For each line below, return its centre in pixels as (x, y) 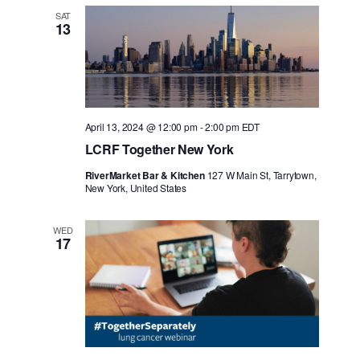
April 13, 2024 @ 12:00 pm (141, 126)
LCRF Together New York (159, 149)
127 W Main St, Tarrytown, (262, 174)
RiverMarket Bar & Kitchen (146, 175)
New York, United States (136, 187)
